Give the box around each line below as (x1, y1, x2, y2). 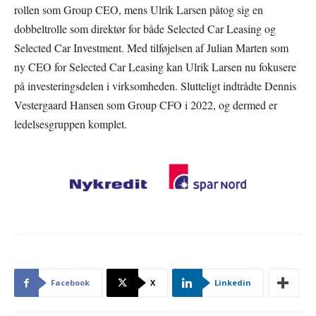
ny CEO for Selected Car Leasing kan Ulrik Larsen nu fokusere (14, 59, 296, 75)
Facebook (51, 277, 90, 288)
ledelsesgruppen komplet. (14, 116, 127, 132)
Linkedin (214, 277, 251, 288)
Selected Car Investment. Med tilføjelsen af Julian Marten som (14, 40, 288, 56)
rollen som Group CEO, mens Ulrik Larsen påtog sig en (14, 2, 263, 18)
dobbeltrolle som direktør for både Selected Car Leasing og (14, 21, 276, 37)
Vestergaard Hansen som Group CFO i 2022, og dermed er (14, 97, 277, 113)
